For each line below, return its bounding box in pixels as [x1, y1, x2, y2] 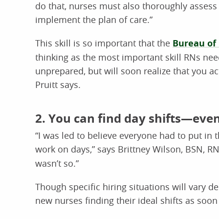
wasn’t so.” [35, 157, 79, 169]
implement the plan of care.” [35, 13, 153, 25]
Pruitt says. [35, 78, 81, 90]
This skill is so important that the [35, 37, 173, 49]
